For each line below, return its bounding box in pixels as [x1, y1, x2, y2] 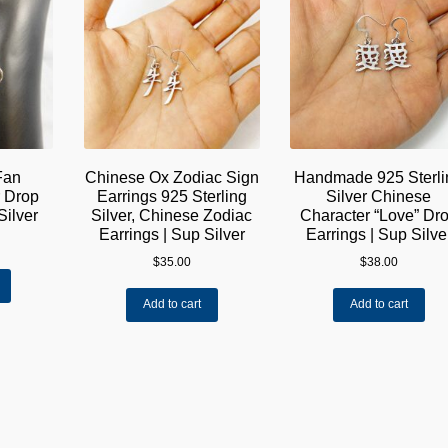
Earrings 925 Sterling [96, 188, 247, 206]
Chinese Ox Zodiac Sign [84, 169, 259, 187]
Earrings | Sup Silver [98, 226, 245, 244]
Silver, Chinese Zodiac [91, 207, 253, 225]
